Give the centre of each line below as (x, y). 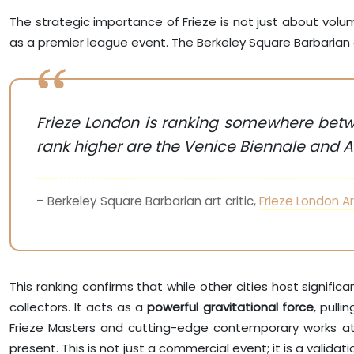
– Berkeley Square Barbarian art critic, (148, 201)
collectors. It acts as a (79, 307)
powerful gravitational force (230, 307)
